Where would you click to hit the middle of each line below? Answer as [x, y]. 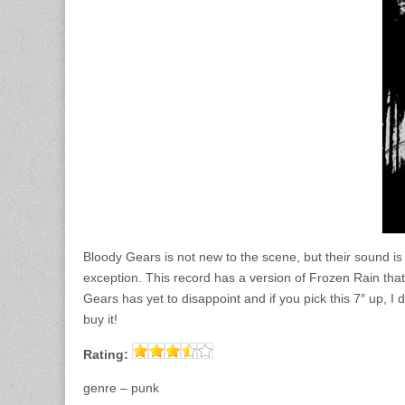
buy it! [100, 319]
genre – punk [121, 388]
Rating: [106, 354]
